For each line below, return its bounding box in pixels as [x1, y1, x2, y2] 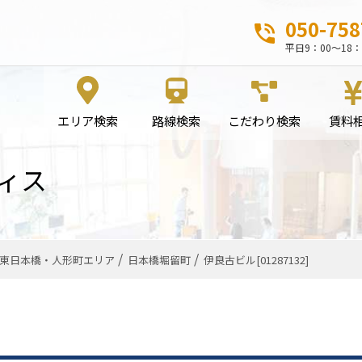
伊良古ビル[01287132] [204, 251, 309, 267]
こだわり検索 [228, 112, 301, 129]
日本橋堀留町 [128, 251, 191, 267]
